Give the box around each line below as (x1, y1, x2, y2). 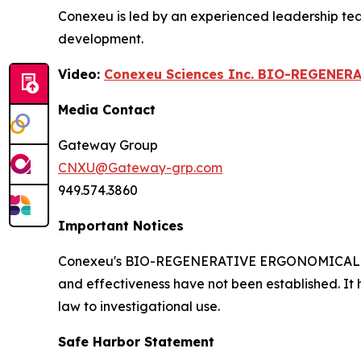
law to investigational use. (58, 297, 220, 314)
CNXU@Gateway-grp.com (58, 159, 222, 176)
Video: (58, 65, 104, 82)
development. (58, 30, 143, 47)
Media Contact (58, 101, 156, 118)
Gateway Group (58, 136, 158, 153)
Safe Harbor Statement (58, 333, 214, 350)
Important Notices (58, 217, 184, 234)
